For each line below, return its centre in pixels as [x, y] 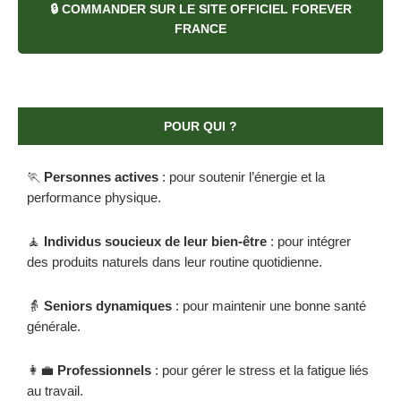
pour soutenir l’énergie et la [247, 176]
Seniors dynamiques [108, 306]
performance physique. [94, 197]
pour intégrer [314, 241]
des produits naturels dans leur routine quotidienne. [175, 261]
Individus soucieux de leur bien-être [155, 241]
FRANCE [200, 28]
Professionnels [104, 371]
